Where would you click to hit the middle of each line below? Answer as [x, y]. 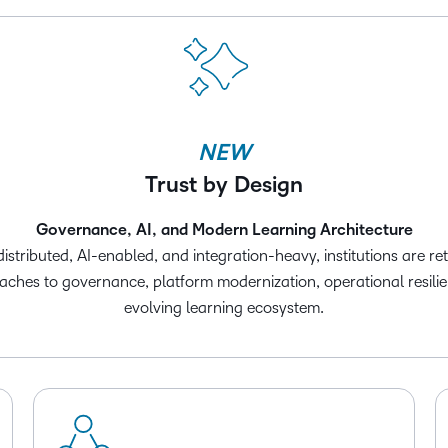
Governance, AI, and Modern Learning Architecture [224, 230]
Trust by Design [224, 185]
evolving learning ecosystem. [224, 308]
